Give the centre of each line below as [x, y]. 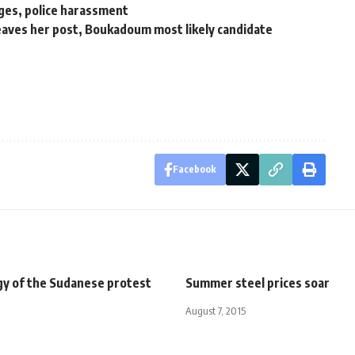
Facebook [194, 169]
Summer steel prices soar [258, 282]
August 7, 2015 [216, 310]
